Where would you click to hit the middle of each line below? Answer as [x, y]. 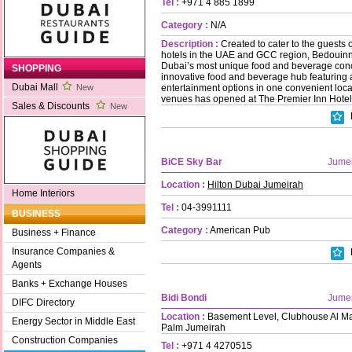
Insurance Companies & [63, 252]
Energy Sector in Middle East [73, 322]
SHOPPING [37, 69]
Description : [190, 44]
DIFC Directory [43, 303]
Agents [27, 265]
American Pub [239, 230]
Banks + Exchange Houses [70, 284]
